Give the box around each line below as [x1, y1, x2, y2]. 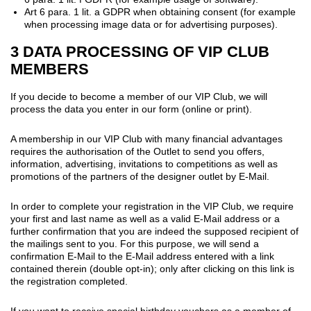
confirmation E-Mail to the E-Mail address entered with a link [10, 250, 274, 262]
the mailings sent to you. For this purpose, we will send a [10, 237, 259, 249]
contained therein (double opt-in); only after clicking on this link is [10, 262, 294, 274]
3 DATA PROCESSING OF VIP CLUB [10, 42, 269, 60]
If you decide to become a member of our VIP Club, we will [10, 90, 267, 102]
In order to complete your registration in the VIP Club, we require [10, 200, 294, 212]
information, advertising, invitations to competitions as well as [10, 158, 278, 169]
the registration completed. [10, 275, 128, 287]
